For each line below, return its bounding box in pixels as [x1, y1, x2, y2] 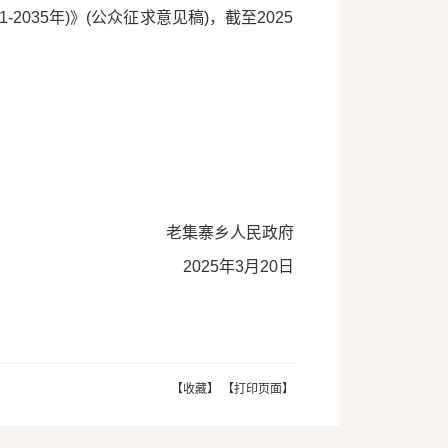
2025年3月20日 [182, 257, 294, 275]
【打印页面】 [221, 381, 294, 396]
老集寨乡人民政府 [165, 223, 294, 241]
